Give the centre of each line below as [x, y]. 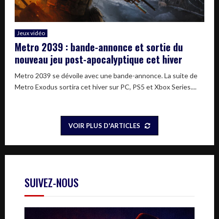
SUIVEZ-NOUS [52, 182]
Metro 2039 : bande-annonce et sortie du [99, 47]
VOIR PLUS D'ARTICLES [104, 125]
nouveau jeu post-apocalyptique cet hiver [99, 59]
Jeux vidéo [31, 33]
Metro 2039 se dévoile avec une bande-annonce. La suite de [106, 75]
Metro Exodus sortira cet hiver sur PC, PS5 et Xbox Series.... [106, 87]
